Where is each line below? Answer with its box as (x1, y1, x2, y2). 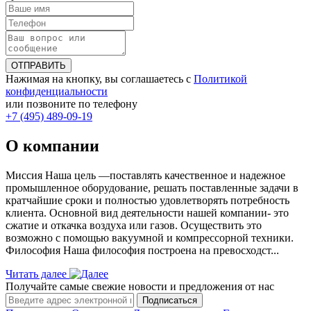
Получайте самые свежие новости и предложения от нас (6, 280, 274, 293)
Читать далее (6, 268, 69, 280)
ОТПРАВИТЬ (11, 60, 66, 72)
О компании (6, 137, 99, 155)
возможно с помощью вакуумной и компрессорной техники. (6, 232, 294, 244)
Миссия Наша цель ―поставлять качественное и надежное (6, 169, 285, 182)
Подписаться (142, 295, 197, 306)
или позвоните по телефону (6, 98, 137, 110)
